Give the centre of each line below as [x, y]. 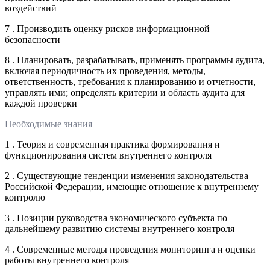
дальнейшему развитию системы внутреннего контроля [120, 228]
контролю [25, 197]
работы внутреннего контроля [67, 260]
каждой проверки [41, 103]
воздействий [31, 8]
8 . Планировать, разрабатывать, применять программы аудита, [135, 60]
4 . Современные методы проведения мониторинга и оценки [130, 249]
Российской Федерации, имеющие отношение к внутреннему [132, 186]
